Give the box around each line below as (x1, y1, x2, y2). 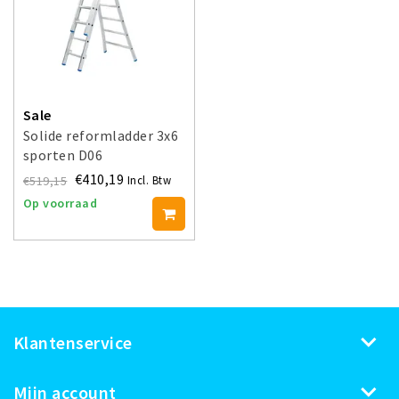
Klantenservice (13, 331, 133, 354)
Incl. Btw (126, 173, 172, 188)
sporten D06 (23, 146, 103, 165)
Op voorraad (23, 195, 98, 212)
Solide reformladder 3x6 (23, 126, 179, 145)
